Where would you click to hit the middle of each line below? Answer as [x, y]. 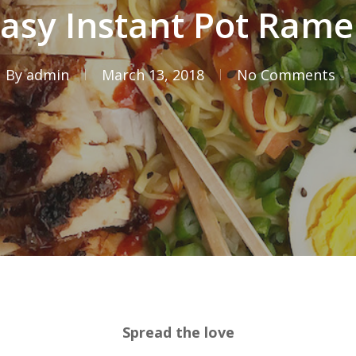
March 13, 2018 [153, 75]
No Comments [286, 75]
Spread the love [178, 332]
